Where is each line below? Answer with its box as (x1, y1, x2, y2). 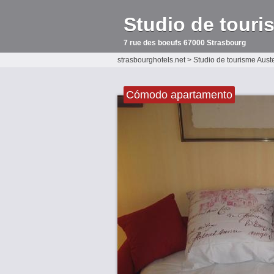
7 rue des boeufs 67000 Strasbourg (124, 39, 246, 47)
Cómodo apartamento (126, 89, 232, 101)
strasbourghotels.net (117, 56, 185, 64)
